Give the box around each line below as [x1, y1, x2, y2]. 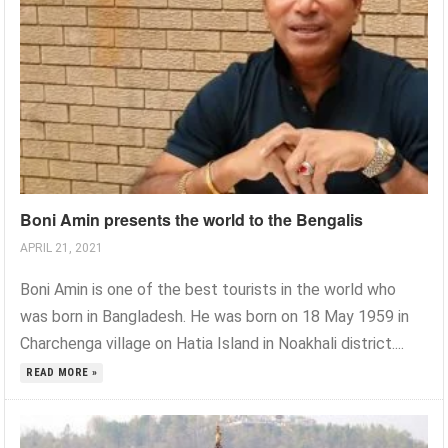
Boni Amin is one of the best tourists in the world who [20, 279, 397, 299]
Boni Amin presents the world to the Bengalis [20, 207, 364, 231]
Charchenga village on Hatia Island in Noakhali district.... [20, 333, 405, 353]
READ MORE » [26, 365, 98, 379]
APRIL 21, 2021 [20, 240, 104, 255]
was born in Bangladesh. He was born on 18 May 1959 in [20, 306, 410, 326]
